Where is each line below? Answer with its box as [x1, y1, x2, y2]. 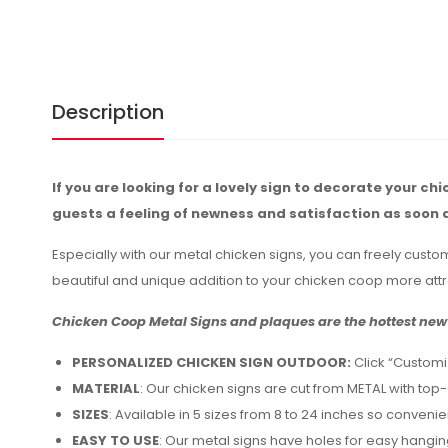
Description [52, 98, 164, 126]
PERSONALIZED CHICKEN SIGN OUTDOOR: [72, 353, 351, 372]
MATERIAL [72, 379, 140, 398]
